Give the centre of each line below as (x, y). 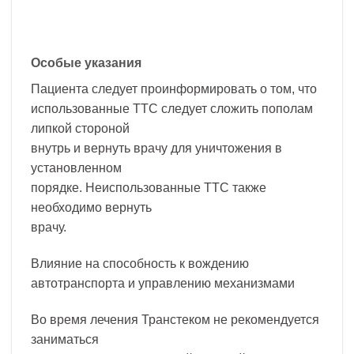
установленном (76, 168)
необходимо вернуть (91, 208)
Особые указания (86, 63)
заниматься (65, 339)
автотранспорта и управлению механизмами (163, 284)
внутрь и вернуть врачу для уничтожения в (156, 149)
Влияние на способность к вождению (140, 264)
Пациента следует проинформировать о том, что (174, 89)
